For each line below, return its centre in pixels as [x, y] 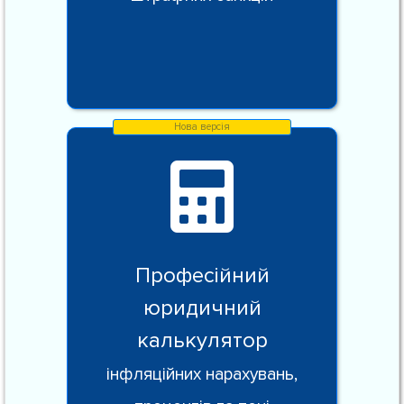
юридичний [202, 308]
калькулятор [202, 340]
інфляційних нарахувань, [202, 374]
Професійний [202, 275]
